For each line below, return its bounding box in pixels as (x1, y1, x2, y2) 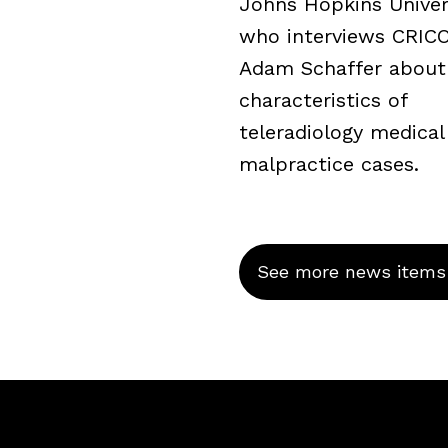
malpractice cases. (239, 151, 419, 176)
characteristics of (239, 87, 407, 112)
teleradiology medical (239, 119, 444, 144)
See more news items (257, 260, 446, 282)
